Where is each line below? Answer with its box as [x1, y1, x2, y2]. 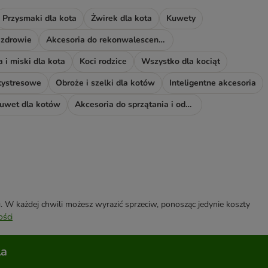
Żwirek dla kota [91, 13, 152, 25]
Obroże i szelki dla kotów [56, 77, 155, 89]
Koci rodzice [80, 56, 127, 68]
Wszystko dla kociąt [141, 56, 220, 68]
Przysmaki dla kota [2, 13, 77, 25]
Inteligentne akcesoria [169, 77, 256, 89]
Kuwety [166, 13, 196, 25]
